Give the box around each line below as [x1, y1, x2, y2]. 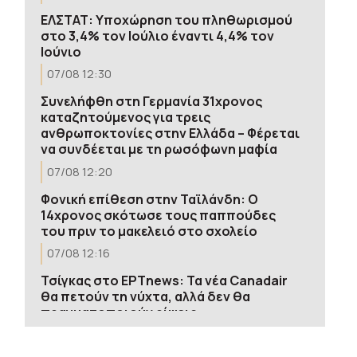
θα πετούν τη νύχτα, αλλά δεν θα [40, 288, 250, 305]
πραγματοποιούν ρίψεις [40, 304, 197, 321]
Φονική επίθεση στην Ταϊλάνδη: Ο [40, 190, 258, 208]
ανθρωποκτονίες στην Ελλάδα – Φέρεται [40, 124, 300, 142]
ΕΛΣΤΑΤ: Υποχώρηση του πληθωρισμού [40, 10, 292, 29]
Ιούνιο [40, 42, 81, 61]
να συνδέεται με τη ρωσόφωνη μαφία [40, 140, 277, 158]
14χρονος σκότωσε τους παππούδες [40, 206, 276, 224]
